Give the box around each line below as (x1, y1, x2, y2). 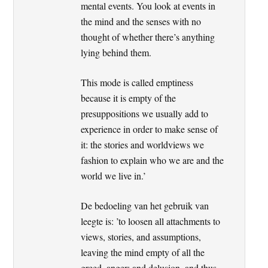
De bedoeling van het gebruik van (81, 199, 209, 212)
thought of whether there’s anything (81, 30, 215, 43)
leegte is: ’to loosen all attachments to (81, 214, 221, 227)
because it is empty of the (81, 91, 176, 104)
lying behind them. (81, 45, 152, 59)
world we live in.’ (81, 169, 147, 182)
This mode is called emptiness (81, 75, 194, 89)
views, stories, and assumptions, (81, 230, 202, 243)
